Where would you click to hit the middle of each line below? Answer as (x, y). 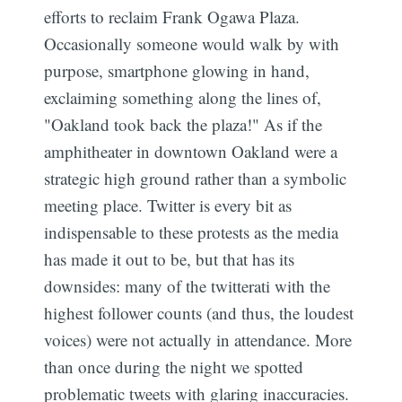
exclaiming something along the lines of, (183, 97)
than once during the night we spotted (174, 366)
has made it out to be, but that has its (170, 258)
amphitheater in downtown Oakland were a (191, 151)
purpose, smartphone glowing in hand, (177, 70)
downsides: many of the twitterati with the (188, 285)
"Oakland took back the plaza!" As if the (184, 124)
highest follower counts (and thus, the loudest (199, 312)
